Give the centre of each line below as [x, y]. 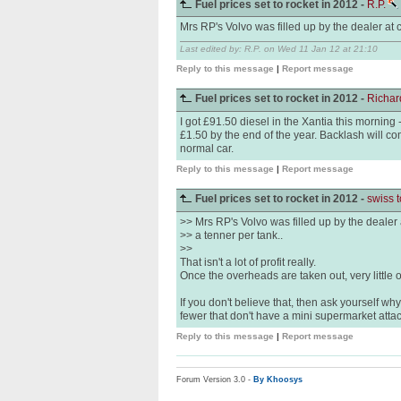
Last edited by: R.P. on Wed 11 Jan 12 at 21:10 [279, 49]
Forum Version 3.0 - [215, 380]
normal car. [207, 149]
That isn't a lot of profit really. [248, 262]
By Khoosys [278, 380]
